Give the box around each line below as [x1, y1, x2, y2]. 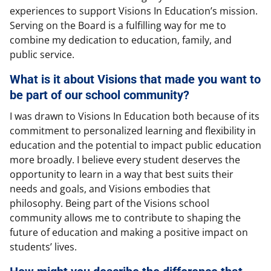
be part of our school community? [10, 88, 189, 103]
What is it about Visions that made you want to [10, 72, 261, 87]
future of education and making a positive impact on [10, 226, 248, 240]
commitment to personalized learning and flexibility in [10, 124, 256, 138]
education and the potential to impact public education [10, 139, 261, 152]
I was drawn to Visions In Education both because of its [10, 109, 260, 123]
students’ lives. [10, 240, 77, 254]
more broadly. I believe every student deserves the [10, 153, 240, 167]
